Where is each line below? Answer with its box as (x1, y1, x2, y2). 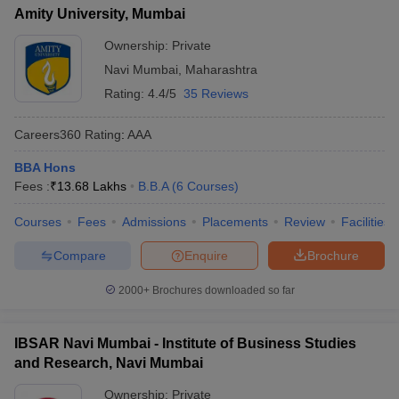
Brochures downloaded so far (149, 284, 295, 297)
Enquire (184, 248, 228, 263)
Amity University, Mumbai (14, 6, 185, 21)
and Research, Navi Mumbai (14, 355, 203, 370)
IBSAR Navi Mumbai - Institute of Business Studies (14, 336, 356, 351)
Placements (202, 215, 268, 229)
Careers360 (14, 126, 81, 142)
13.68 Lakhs (57, 179, 126, 193)
